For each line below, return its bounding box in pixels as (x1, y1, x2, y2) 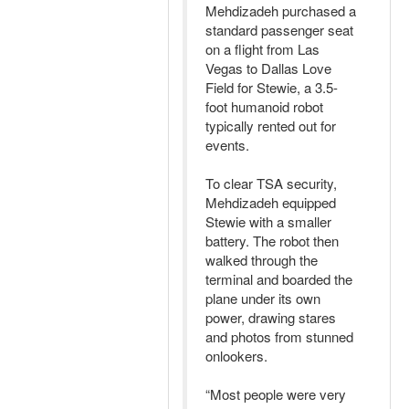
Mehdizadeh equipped (205, 193, 336, 212)
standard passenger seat (205, 20, 353, 39)
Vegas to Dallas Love (205, 58, 331, 78)
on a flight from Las (205, 39, 320, 58)
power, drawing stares (205, 308, 336, 327)
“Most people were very (205, 384, 346, 404)
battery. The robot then (205, 231, 339, 250)
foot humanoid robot (205, 97, 323, 116)
